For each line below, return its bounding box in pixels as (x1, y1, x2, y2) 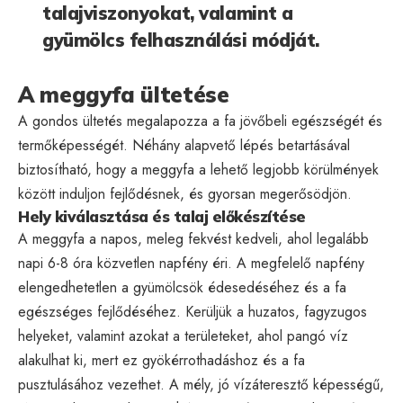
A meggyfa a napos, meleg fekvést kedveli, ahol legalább (18, 228, 369, 249)
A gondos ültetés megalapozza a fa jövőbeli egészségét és (18, 110, 382, 131)
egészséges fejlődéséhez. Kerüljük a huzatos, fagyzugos (18, 300, 367, 322)
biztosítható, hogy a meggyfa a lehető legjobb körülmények (18, 158, 379, 180)
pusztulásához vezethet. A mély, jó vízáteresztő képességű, (18, 373, 384, 395)
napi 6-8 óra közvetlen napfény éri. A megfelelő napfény (18, 252, 364, 273)
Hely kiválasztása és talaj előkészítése (18, 206, 306, 226)
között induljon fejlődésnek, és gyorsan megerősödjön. (18, 183, 352, 204)
